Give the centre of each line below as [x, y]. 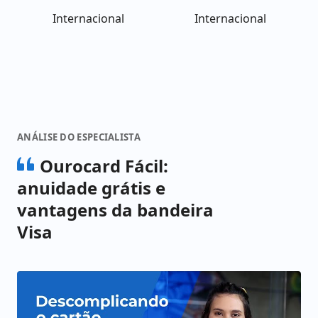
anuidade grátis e [91, 188]
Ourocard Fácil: [104, 166]
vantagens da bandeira [115, 210]
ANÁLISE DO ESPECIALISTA [79, 137]
